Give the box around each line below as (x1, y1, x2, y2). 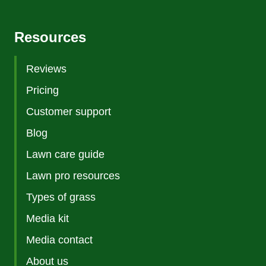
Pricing (26, 84, 59, 97)
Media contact (26, 234, 93, 246)
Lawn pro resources (26, 170, 120, 182)
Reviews (26, 63, 66, 75)
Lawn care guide (26, 148, 104, 161)
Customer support (26, 106, 111, 118)
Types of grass (26, 191, 96, 204)
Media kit (26, 213, 69, 225)
